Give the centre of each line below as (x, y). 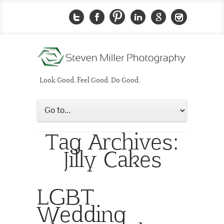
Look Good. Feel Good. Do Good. (90, 80)
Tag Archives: (112, 141)
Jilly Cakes (112, 158)
